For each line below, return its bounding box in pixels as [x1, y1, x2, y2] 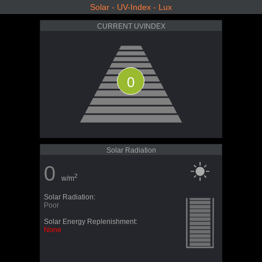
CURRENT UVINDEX [96, 22, 166, 30]
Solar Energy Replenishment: [44, 218, 137, 226]
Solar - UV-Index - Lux [90, 2, 172, 12]
